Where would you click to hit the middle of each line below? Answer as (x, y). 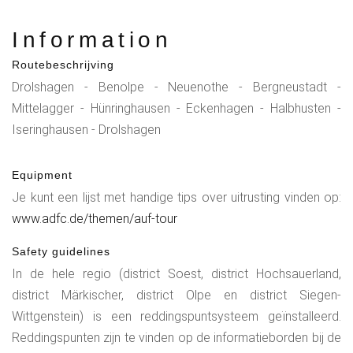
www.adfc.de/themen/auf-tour (95, 218)
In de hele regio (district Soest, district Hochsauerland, (176, 273)
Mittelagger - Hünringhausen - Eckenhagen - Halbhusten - (176, 108)
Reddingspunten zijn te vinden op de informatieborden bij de (176, 337)
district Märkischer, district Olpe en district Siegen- (176, 295)
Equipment (42, 175)
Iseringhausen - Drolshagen (86, 129)
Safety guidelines (61, 251)
